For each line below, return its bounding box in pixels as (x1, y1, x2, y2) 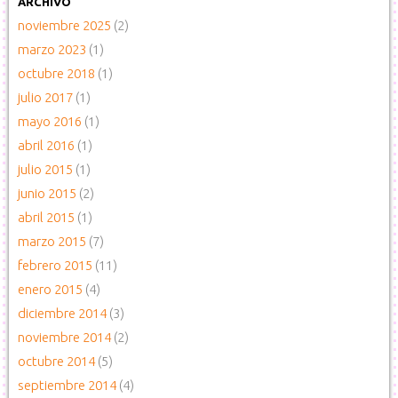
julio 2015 (18, 162, 73, 177)
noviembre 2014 (18, 330, 111, 345)
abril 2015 (18, 210, 75, 225)
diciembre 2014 (18, 306, 107, 321)
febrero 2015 (18, 258, 92, 273)
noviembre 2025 (18, 18, 111, 33)
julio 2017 (18, 90, 73, 105)
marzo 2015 (18, 234, 86, 249)
